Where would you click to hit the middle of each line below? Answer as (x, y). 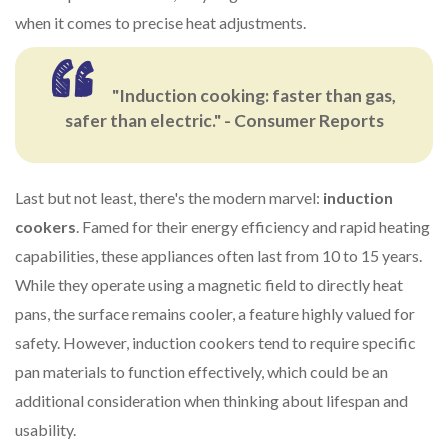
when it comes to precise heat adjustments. (160, 23)
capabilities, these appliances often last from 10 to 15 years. (218, 256)
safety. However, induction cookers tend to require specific (215, 343)
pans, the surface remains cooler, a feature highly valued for (215, 314)
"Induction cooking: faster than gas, (254, 96)
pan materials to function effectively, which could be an (201, 372)
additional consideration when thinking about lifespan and (211, 401)
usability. (45, 430)
